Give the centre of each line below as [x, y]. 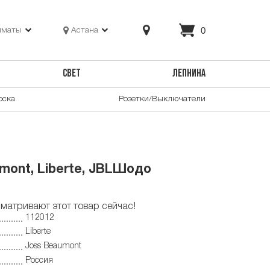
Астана [85, 30]
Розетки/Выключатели [162, 99]
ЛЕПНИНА [189, 74]
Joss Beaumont [53, 246]
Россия [39, 260]
